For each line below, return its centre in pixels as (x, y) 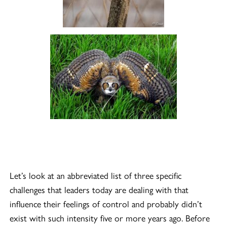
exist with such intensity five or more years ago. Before (110, 217)
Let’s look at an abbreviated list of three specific (96, 175)
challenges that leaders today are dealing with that (99, 189)
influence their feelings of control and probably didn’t (106, 203)
